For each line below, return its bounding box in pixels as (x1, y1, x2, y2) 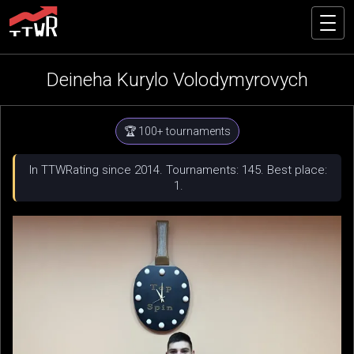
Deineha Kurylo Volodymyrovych (46, 69, 308, 91)
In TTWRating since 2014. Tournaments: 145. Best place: (29, 163, 327, 177)
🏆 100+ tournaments (123, 125, 231, 137)
